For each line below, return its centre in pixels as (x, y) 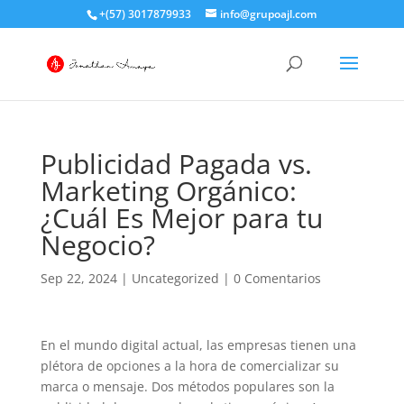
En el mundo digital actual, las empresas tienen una (198, 345)
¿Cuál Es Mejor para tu (181, 218)
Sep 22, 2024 (78, 278)
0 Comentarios (277, 278)
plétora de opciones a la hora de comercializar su (189, 366)
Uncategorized (175, 278)
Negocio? (97, 245)
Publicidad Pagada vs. (176, 164)
